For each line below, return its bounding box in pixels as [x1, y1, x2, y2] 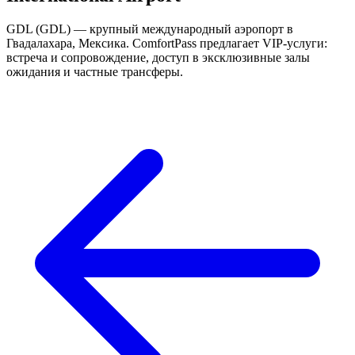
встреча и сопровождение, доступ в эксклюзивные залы [6, 50, 310, 64]
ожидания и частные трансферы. [6, 64, 183, 78]
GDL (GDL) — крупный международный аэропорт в [6, 21, 293, 36]
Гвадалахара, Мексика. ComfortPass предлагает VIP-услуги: [6, 36, 327, 50]
